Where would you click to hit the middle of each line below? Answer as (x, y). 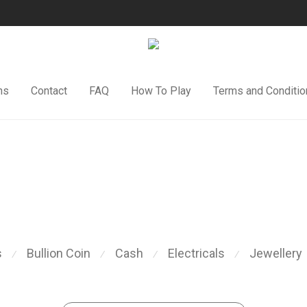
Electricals (196, 253)
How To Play (161, 90)
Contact (49, 90)
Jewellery (276, 253)
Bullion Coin (59, 253)
